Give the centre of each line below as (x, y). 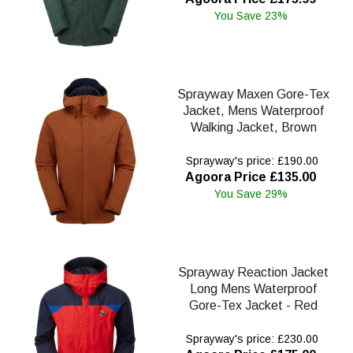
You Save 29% (251, 194)
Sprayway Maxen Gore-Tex (253, 95)
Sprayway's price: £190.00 (251, 161)
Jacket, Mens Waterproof (253, 111)
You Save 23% (251, 16)
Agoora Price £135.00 (251, 177)
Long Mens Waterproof (253, 289)
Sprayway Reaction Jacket (253, 273)
